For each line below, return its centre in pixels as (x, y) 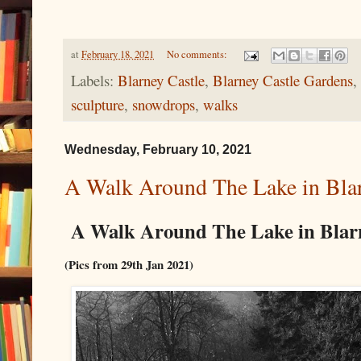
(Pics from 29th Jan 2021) (129, 265)
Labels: (94, 81)
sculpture (98, 105)
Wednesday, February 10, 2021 (158, 149)
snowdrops (164, 105)
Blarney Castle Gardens (283, 81)
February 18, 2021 (118, 54)
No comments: (198, 54)
